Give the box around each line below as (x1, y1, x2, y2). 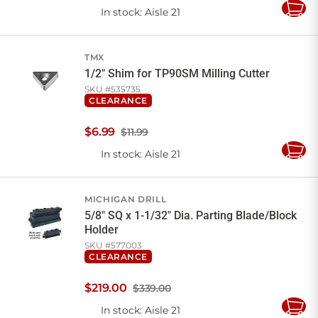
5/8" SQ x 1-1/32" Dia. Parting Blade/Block (84, 209, 297, 223)
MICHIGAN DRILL (84, 194, 167, 205)
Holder (84, 223, 119, 237)
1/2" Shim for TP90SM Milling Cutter (84, 67, 270, 81)
